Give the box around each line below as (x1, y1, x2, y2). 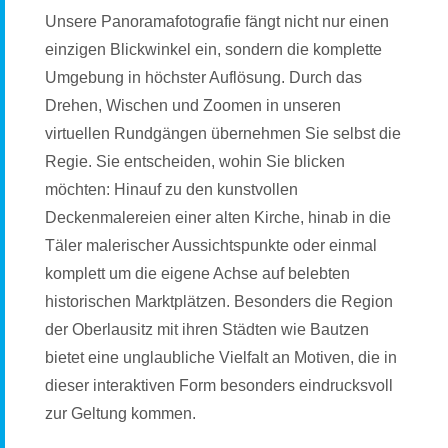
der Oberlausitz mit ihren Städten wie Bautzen (45, 321, 369, 339)
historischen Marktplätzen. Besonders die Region (45, 293, 393, 311)
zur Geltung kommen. (45, 405, 196, 423)
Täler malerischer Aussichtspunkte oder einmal (45, 237, 377, 255)
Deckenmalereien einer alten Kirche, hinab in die (45, 209, 391, 227)
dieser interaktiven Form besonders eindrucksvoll (45, 377, 393, 395)
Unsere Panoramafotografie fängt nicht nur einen (45, 13, 389, 31)
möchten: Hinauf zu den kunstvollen (45, 181, 298, 199)
